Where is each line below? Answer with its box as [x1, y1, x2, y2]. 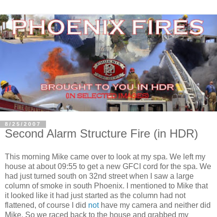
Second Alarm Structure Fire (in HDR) [5, 127, 198, 140]
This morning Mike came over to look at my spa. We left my [5, 153, 205, 161]
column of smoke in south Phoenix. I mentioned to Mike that [5, 182, 208, 190]
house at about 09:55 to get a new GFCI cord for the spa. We [5, 162, 211, 171]
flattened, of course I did [5, 201, 88, 210]
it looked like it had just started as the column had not [5, 191, 186, 200]
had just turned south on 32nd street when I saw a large [5, 172, 194, 181]
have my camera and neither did [99, 201, 211, 210]
